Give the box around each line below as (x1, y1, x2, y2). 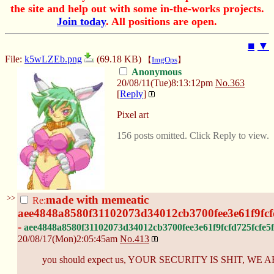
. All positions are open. (106, 15, 217, 28)
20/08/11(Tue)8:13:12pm (117, 77, 213, 88)
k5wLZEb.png (24, 53, 82, 64)
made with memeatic (46, 193, 149, 206)
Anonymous (131, 66, 182, 77)
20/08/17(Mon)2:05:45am (18, 233, 117, 244)
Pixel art (117, 109, 149, 120)
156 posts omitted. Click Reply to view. (117, 130, 269, 141)
